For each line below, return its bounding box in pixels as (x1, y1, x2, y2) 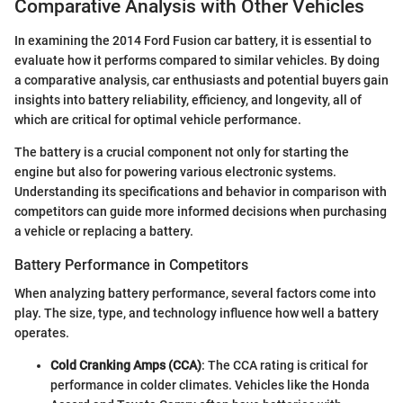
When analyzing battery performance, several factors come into (14, 286, 376, 301)
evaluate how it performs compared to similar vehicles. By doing (14, 53, 380, 68)
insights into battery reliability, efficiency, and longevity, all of (14, 93, 362, 108)
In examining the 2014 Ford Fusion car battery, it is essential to (14, 33, 372, 49)
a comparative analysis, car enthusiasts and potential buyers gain (14, 73, 389, 88)
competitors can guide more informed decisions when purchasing (14, 204, 387, 219)
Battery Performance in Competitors (14, 256, 248, 274)
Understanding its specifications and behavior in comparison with (14, 184, 387, 200)
